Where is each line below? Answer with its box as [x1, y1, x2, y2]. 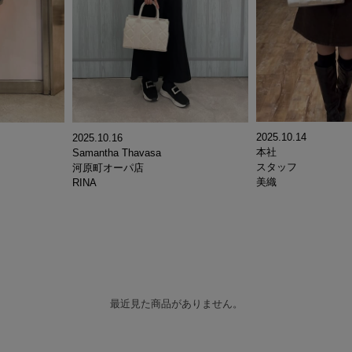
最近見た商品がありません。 [109, 298, 243, 310]
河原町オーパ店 [72, 162, 144, 174]
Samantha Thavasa [72, 147, 161, 159]
